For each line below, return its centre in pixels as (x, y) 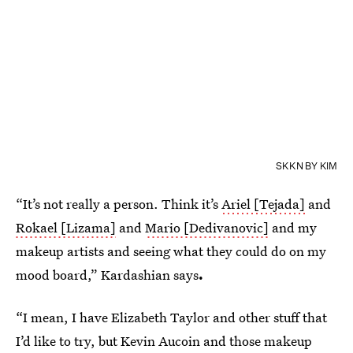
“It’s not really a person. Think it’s (119, 203)
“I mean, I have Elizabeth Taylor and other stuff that (171, 317)
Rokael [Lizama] (66, 227)
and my (293, 227)
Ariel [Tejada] (263, 203)
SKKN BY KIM (307, 165)
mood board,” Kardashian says (107, 274)
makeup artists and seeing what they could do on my (171, 251)
